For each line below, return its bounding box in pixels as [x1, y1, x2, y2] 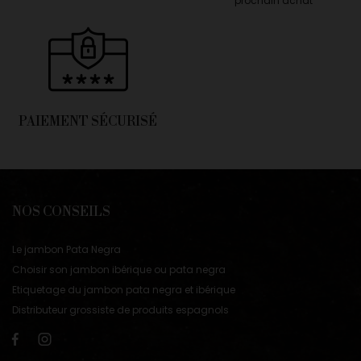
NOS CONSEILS [12, 204, 110, 221]
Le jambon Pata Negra [12, 243, 121, 257]
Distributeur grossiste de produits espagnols [12, 303, 229, 317]
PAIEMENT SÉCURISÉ [19, 114, 157, 131]
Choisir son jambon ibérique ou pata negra [12, 263, 226, 277]
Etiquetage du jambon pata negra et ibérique [12, 283, 235, 297]
